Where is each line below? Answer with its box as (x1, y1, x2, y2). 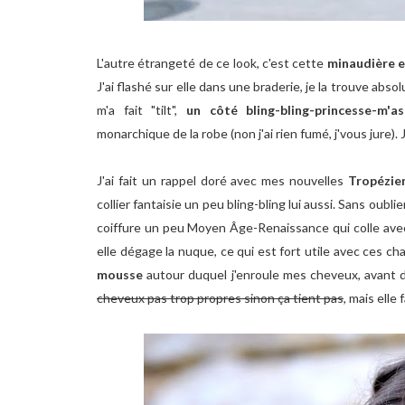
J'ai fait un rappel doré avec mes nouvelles (97, 173, 349, 188)
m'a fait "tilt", (97, 102, 186, 118)
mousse (97, 267, 147, 282)
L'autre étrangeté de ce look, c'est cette (97, 55, 327, 71)
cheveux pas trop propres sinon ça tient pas (97, 290, 344, 306)
